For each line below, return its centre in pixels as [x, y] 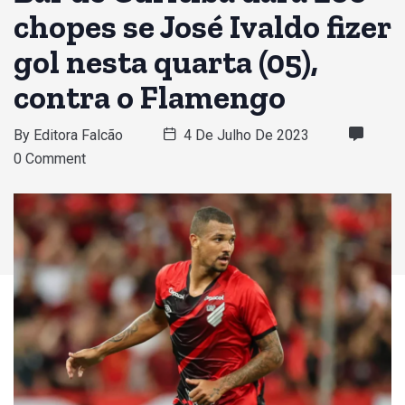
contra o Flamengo [150, 97]
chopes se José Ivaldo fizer [202, 26]
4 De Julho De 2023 [246, 135]
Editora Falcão [78, 135]
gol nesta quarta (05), [166, 61]
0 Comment [50, 158]
